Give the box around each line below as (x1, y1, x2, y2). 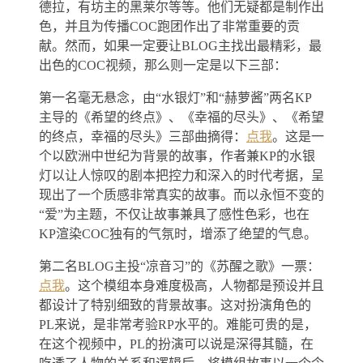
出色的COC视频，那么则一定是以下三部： (39, 58, 287, 72)
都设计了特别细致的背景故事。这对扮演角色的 (39, 297, 311, 312)
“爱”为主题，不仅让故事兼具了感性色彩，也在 (39, 207, 310, 221)
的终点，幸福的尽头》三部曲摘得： (39, 129, 246, 143)
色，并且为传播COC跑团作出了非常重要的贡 (39, 19, 300, 33)
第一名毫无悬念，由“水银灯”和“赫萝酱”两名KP (39, 90, 312, 105)
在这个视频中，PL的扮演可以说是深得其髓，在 (39, 336, 314, 351)
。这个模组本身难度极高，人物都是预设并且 (65, 278, 324, 293)
